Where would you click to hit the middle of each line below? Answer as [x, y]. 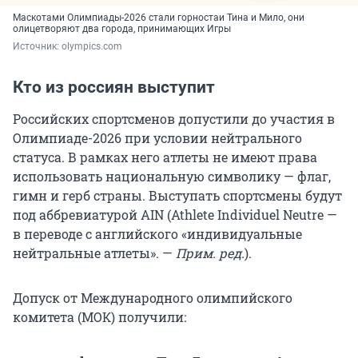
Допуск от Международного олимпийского [153, 298]
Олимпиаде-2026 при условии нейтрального [157, 138]
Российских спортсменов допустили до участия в [174, 119]
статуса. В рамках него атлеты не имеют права [165, 157]
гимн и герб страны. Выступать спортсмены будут [177, 196]
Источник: [37, 47]
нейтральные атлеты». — [94, 253]
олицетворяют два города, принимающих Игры [122, 29]
